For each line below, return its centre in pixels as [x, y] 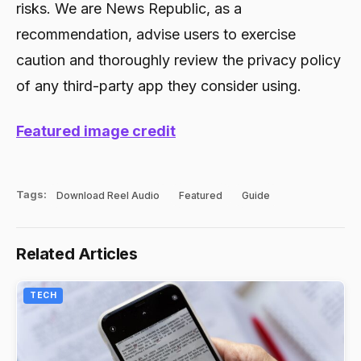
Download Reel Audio [108, 195]
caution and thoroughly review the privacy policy [178, 60]
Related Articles [77, 253]
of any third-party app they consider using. [159, 85]
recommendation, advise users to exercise [156, 34]
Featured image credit [96, 131]
